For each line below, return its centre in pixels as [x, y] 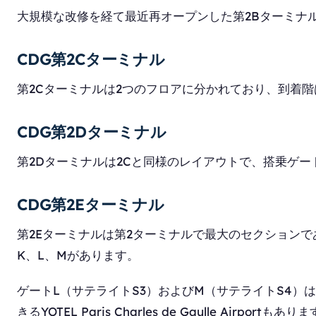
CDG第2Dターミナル [92, 132]
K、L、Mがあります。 [78, 255]
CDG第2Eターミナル [91, 205]
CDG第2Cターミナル [91, 59]
